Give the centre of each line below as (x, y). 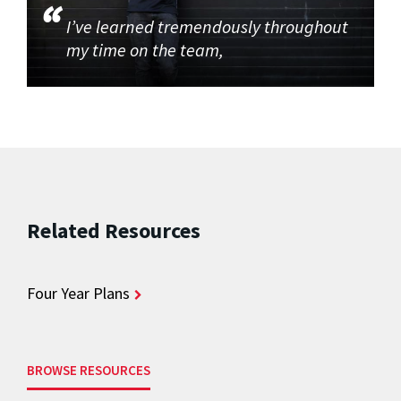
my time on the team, (147, 50)
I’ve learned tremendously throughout (208, 27)
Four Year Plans (78, 294)
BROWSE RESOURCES (89, 371)
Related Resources (114, 231)
